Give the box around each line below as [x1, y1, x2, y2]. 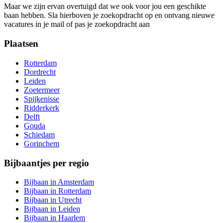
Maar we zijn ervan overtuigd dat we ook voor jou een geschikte [4, 2, 206, 11]
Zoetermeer [24, 85, 60, 94]
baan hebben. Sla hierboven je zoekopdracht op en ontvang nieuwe [4, 11, 215, 20]
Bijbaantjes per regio [4, 157, 89, 168]
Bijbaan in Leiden [24, 205, 80, 214]
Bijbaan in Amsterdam [24, 178, 94, 187]
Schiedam [24, 130, 55, 139]
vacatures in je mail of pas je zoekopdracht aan [4, 20, 150, 29]
